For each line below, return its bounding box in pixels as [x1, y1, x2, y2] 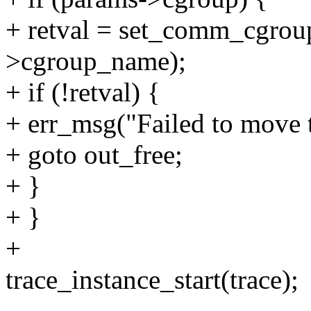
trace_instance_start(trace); [6, 264, 299, 295]
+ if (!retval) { [6, 77, 160, 108]
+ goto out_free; [6, 140, 183, 170]
